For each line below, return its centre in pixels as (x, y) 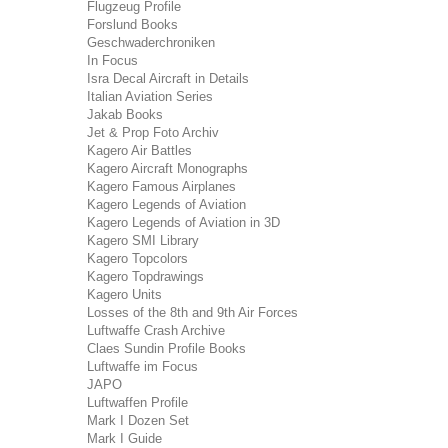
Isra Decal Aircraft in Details (168, 78)
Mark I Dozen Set (138, 420)
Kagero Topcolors (137, 258)
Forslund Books (132, 24)
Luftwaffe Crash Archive (156, 330)
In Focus (112, 60)
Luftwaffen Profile (137, 402)
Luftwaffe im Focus (142, 366)
